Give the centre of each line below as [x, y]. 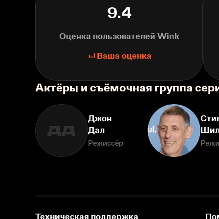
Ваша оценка [124, 55]
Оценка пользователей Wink [119, 36]
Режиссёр [106, 143]
